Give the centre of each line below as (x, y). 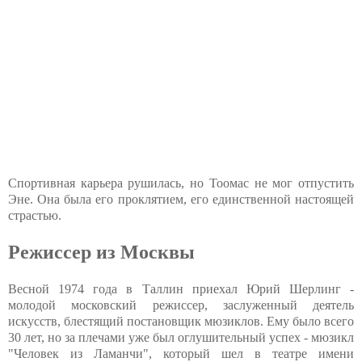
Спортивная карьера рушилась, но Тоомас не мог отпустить (181, 183)
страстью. (35, 216)
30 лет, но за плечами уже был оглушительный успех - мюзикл (181, 338)
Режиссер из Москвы (101, 253)
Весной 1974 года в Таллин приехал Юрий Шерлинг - (181, 289)
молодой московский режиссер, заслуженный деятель (181, 305)
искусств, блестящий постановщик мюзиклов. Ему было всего (181, 322)
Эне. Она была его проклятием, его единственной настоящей (181, 200)
